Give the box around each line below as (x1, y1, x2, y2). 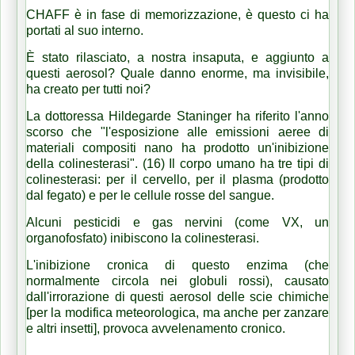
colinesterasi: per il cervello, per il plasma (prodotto (26, 172, 329, 186)
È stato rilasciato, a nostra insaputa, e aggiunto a (26, 50, 329, 64)
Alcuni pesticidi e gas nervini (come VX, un (26, 215, 329, 229)
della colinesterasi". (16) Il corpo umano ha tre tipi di (26, 156, 329, 170)
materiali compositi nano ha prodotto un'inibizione (26, 140, 329, 155)
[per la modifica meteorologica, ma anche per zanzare (26, 305, 329, 319)
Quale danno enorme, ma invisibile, (120, 66, 329, 80)
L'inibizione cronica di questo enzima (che (26, 258, 329, 272)
